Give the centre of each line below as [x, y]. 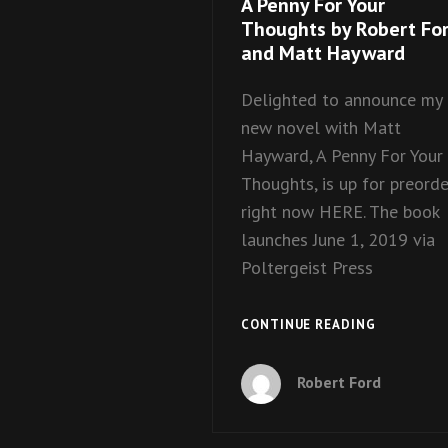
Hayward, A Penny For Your [342, 156]
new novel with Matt [321, 128]
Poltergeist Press [307, 268]
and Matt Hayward [323, 53]
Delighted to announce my [341, 100]
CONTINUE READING [308, 324]
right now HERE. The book [340, 212]
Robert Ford [339, 381]
